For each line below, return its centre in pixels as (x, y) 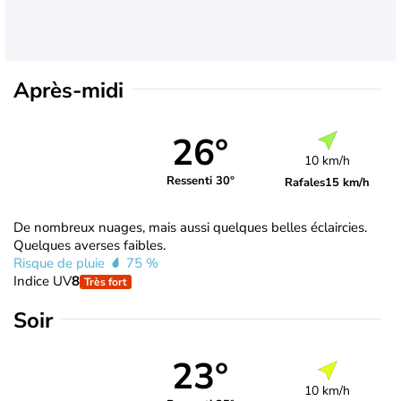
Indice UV (43, 281)
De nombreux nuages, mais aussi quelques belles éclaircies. (190, 227)
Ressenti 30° (200, 181)
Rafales (305, 182)
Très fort (106, 282)
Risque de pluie (61, 263)
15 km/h (348, 182)
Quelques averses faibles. (90, 245)
